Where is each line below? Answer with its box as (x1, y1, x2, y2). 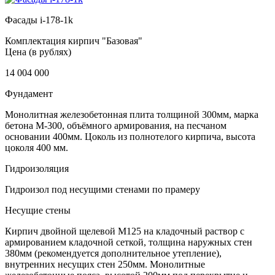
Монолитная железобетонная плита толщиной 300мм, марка (5, 109, 258, 120)
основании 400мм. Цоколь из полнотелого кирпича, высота (5, 131, 255, 142)
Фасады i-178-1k (5, 14, 73, 25)
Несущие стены (5, 204, 71, 215)
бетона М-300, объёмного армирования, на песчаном (5, 120, 227, 131)
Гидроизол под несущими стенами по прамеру (5, 184, 200, 195)
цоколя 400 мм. (5, 142, 68, 153)
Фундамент (5, 88, 53, 99)
